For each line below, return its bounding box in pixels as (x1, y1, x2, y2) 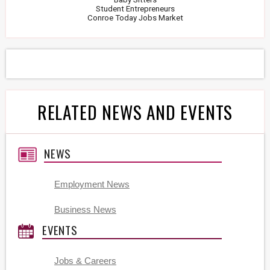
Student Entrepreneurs (95, 4, 175, 13)
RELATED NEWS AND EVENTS (37, 98, 233, 125)
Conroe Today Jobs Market (87, 13, 183, 22)
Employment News (54, 179, 130, 189)
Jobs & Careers (54, 256, 116, 266)
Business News (54, 204, 116, 215)
